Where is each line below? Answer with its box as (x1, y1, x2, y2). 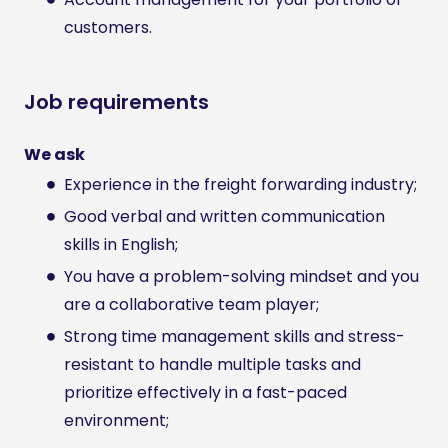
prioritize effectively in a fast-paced (64, 381, 347, 405)
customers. (64, 16, 152, 40)
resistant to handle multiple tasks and (64, 353, 361, 377)
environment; (64, 409, 169, 433)
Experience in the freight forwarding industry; (64, 173, 417, 197)
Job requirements (24, 88, 209, 117)
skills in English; (64, 233, 178, 257)
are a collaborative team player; (64, 293, 319, 317)
